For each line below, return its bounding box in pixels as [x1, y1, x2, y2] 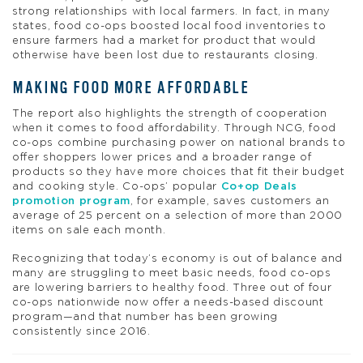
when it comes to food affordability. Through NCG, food [12, 122, 337, 134]
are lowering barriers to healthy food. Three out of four [12, 282, 332, 293]
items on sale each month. [12, 224, 166, 236]
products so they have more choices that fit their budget [12, 166, 345, 177]
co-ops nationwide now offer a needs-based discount [12, 297, 324, 308]
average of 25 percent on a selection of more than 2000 [12, 210, 344, 221]
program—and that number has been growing [12, 311, 278, 322]
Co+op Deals [220, 181, 297, 192]
